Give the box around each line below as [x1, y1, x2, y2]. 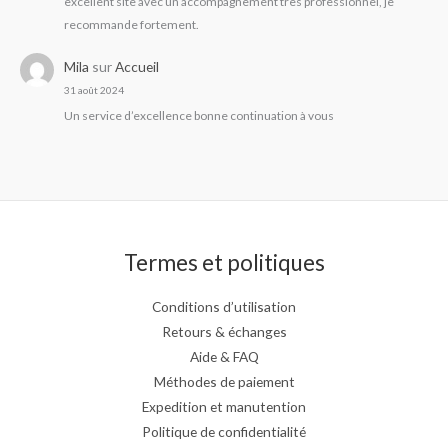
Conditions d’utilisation [152, 298, 296, 316]
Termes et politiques [123, 248, 325, 276]
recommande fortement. [64, 17, 200, 33]
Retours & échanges [161, 323, 287, 341]
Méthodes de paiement [153, 373, 295, 391]
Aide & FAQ [189, 348, 259, 366]
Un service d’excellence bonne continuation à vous [64, 108, 335, 124]
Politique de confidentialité [142, 423, 306, 441]
